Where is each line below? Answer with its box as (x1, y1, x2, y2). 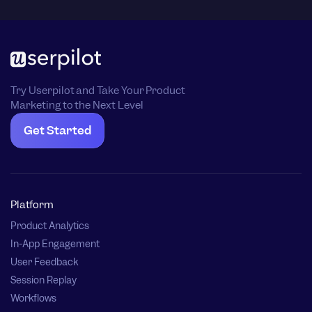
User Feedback (10, 256, 78, 269)
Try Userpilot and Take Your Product (10, 84, 186, 98)
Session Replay (10, 274, 77, 287)
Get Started (24, 123, 91, 139)
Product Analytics (10, 219, 89, 233)
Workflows (10, 292, 56, 305)
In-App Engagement (10, 237, 100, 251)
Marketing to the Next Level (10, 98, 143, 113)
